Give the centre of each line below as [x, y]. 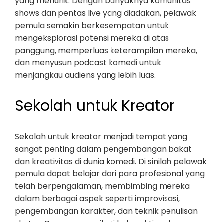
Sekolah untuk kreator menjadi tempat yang [101, 137]
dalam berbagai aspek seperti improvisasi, [97, 198]
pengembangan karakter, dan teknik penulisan [106, 211]
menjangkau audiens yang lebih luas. [85, 75]
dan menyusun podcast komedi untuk [88, 63]
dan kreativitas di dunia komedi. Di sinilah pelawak [111, 161]
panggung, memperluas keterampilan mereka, [106, 50]
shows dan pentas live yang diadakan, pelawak [106, 13]
